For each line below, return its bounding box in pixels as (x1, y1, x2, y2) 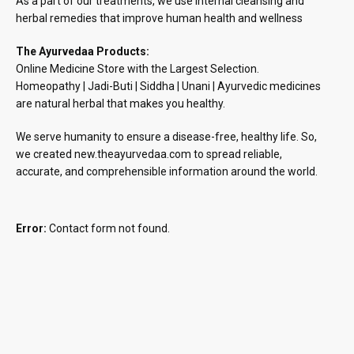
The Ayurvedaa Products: (16, 45, 149, 58)
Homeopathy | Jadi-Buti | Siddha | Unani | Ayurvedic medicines (16, 80, 321, 93)
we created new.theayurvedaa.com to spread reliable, (16, 148, 282, 161)
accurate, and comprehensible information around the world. (16, 165, 318, 179)
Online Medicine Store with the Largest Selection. (16, 62, 259, 76)
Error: (16, 222, 47, 235)
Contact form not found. (47, 222, 170, 235)
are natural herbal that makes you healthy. (16, 97, 225, 111)
